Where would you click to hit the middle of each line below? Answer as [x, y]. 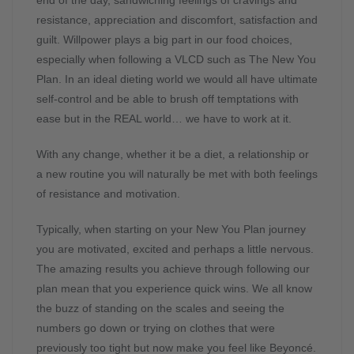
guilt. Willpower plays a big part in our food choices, [164, 40]
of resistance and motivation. [108, 194]
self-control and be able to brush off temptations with [168, 99]
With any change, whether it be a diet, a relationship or [173, 154]
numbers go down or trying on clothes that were [156, 328]
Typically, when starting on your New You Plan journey [171, 230]
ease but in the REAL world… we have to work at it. [166, 119]
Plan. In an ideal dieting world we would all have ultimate [177, 79]
